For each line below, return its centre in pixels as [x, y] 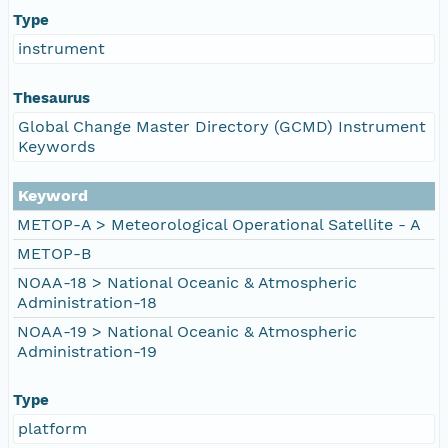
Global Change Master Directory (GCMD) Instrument [222, 126]
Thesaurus [51, 97]
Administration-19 [87, 351]
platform [52, 428]
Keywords [56, 146]
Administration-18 [87, 302]
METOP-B [54, 253]
